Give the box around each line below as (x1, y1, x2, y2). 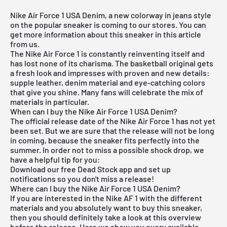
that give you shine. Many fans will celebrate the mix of (10, 87, 203, 97)
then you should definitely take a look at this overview (10, 212, 201, 222)
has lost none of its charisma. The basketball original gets (10, 58, 213, 68)
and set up (132, 164, 171, 174)
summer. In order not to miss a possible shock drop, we (10, 144, 204, 155)
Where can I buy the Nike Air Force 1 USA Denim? (10, 183, 180, 193)
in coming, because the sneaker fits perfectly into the (10, 135, 200, 145)
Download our (10, 164, 61, 174)
